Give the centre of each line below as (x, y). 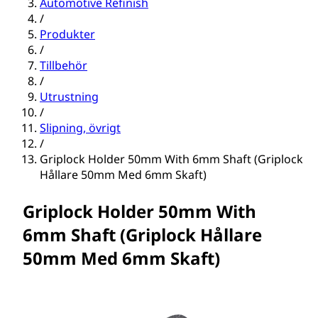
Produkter (67, 34)
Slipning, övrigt (80, 128)
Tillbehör (64, 66)
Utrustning (69, 97)
